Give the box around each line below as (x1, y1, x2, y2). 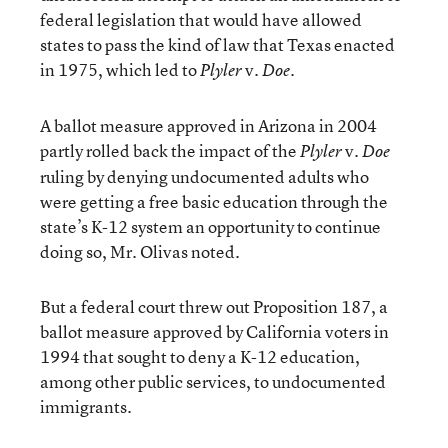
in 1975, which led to (40, 57, 200, 81)
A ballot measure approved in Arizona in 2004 (40, 113, 377, 137)
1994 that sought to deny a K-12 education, (40, 344, 360, 368)
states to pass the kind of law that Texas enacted (40, 32, 395, 56)
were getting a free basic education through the (40, 189, 388, 213)
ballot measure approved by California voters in (40, 319, 389, 343)
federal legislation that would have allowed (40, 7, 362, 31)
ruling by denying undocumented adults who (40, 164, 369, 188)
